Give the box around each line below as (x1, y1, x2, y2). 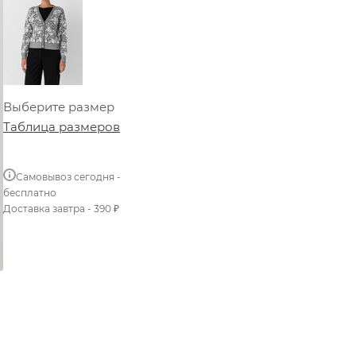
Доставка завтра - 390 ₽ (3, 202, 119, 215)
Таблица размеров (3, 118, 120, 134)
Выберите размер (3, 99, 114, 114)
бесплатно (3, 186, 56, 199)
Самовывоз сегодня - (16, 170, 121, 183)
